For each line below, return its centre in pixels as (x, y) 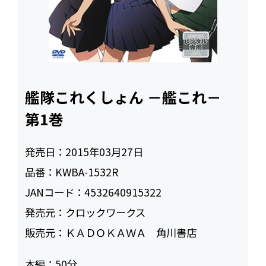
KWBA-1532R (87, 172)
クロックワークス (106, 212)
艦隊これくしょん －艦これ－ (131, 96)
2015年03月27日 (104, 151)
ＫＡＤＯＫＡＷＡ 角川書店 (131, 232)
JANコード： (55, 192)
